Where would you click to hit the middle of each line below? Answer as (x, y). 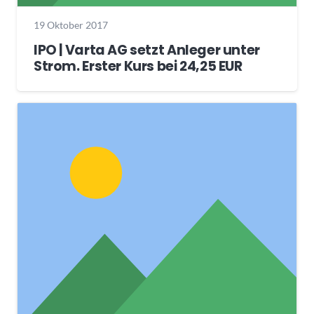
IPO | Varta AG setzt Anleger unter (147, 50)
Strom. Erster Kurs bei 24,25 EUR (138, 66)
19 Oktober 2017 (71, 25)
